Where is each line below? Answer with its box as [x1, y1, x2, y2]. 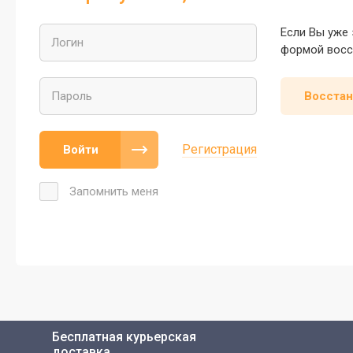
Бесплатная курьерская [52, 329, 196, 345]
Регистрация [182, 142, 257, 158]
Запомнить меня [69, 184, 158, 199]
